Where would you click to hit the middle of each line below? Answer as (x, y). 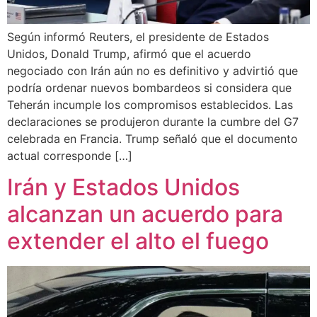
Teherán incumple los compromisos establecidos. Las (150, 105)
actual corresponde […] (70, 156)
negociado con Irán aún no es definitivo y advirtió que (152, 71)
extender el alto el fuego (138, 241)
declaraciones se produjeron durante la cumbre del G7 (153, 122)
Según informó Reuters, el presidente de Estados (138, 37)
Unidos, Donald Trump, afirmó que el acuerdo (129, 54)
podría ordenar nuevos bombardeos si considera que (149, 88)
